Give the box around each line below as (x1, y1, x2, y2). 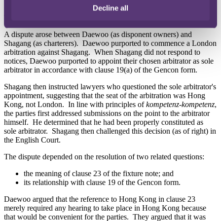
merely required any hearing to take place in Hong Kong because (4, 203, 206, 212)
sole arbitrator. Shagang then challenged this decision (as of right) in (4, 126, 216, 135)
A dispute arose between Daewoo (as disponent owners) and (4, 30, 192, 38)
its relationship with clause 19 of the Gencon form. (24, 178, 181, 186)
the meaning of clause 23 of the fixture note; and (24, 169, 174, 178)
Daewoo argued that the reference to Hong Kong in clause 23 (4, 194, 195, 203)
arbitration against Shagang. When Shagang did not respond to (4, 47, 200, 56)
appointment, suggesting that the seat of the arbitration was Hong (4, 91, 205, 100)
